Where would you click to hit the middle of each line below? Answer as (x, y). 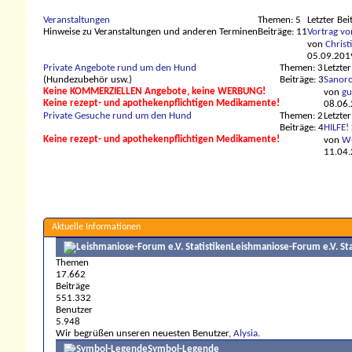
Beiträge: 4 (302, 128)
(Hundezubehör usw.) (88, 80)
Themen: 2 (301, 116)
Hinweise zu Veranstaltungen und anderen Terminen (150, 32)
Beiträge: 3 (302, 80)
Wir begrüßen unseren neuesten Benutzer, (145, 334)
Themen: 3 (301, 68)
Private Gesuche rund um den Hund (117, 116)
